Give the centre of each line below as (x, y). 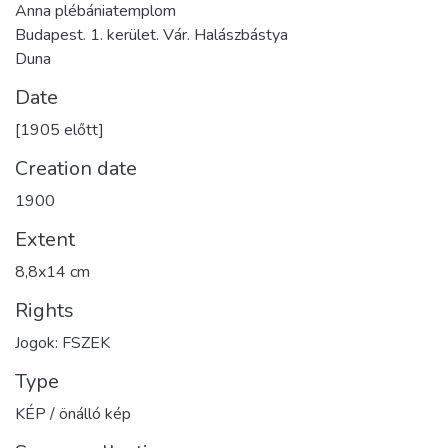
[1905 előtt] (59, 130)
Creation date (76, 169)
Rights (44, 311)
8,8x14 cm (52, 272)
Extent (45, 240)
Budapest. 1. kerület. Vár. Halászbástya (151, 35)
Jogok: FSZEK (62, 343)
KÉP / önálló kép (73, 414)
